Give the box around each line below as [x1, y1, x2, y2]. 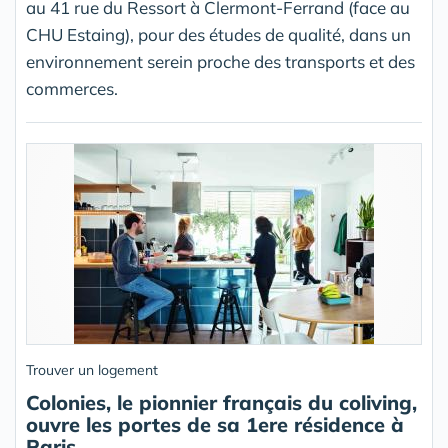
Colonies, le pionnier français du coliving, [26, 390, 417, 416]
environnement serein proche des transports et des [26, 51, 415, 73]
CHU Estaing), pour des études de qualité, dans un [26, 24, 411, 46]
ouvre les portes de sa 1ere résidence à [26, 412, 404, 438]
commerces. [26, 78, 118, 100]
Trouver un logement [26, 361, 158, 380]
